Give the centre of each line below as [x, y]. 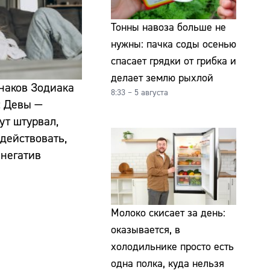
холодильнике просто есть [172, 246]
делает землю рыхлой [162, 78]
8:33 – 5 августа [140, 93]
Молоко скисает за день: [168, 213]
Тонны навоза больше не [168, 28]
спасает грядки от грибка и [174, 61]
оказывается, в [146, 230]
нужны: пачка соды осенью [174, 45]
